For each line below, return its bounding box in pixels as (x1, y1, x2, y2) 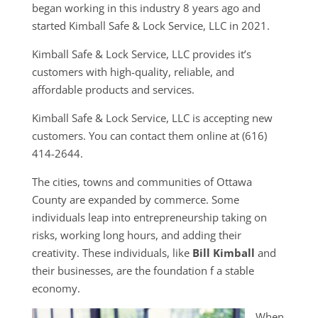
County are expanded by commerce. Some (31, 192, 239, 207)
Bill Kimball (192, 245, 255, 260)
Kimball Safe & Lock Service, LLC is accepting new (31, 110, 273, 125)
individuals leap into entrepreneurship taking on (31, 209, 267, 224)
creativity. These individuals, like (31, 245, 192, 260)
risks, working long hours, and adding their (31, 227, 241, 242)
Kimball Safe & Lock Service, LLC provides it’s (31, 46, 251, 61)
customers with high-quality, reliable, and (31, 64, 234, 79)
